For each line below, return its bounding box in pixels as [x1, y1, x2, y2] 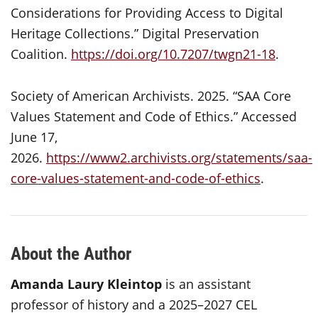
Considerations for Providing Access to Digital [11, 4, 283, 21]
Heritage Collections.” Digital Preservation [11, 24, 259, 42]
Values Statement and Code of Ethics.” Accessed [11, 107, 297, 125]
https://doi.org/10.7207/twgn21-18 [71, 45, 275, 62]
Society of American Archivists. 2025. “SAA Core [11, 87, 291, 104]
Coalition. [11, 45, 71, 62]
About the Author [11, 241, 136, 265]
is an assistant [162, 275, 251, 292]
